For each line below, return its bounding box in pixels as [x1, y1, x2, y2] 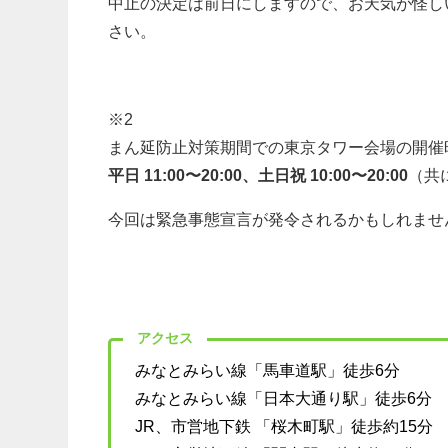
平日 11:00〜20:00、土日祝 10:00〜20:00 [108, 167, 409, 185]
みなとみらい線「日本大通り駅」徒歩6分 [135, 390, 433, 408]
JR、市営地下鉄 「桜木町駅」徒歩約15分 [135, 418, 434, 436]
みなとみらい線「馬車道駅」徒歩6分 [135, 362, 401, 380]
